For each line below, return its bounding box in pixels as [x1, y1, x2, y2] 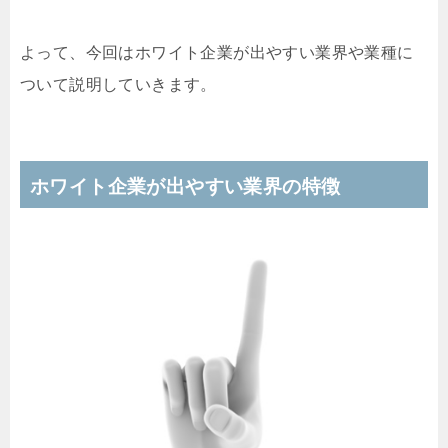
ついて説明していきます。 [20, 76, 217, 93]
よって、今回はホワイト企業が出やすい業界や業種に [20, 44, 414, 61]
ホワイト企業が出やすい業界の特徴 [30, 176, 341, 197]
